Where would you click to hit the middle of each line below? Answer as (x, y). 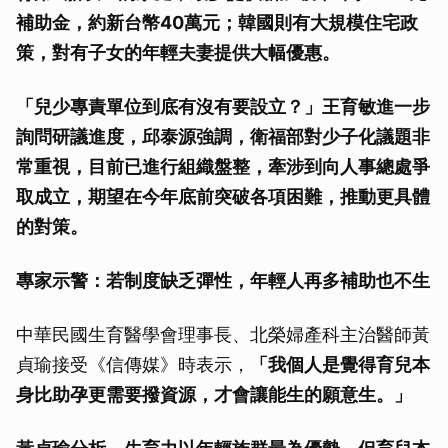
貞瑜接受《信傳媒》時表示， (133, 364)
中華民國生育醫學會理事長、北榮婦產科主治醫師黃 (223, 334)
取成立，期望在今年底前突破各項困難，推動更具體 (223, 196)
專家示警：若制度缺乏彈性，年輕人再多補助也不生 (223, 280)
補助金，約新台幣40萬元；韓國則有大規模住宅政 (217, 22)
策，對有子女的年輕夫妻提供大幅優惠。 (178, 52)
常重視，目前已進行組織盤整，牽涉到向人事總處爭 (223, 166)
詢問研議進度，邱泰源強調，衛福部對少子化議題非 (223, 136)
